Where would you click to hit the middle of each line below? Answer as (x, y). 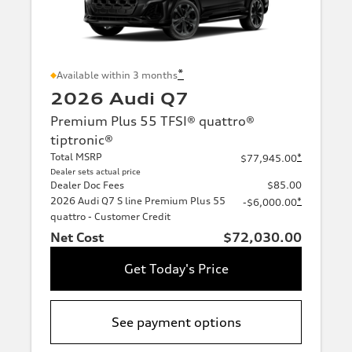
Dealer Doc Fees (87, 185)
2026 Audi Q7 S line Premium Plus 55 (138, 201)
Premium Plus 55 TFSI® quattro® (152, 121)
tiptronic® (82, 140)
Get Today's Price (176, 269)
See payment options (176, 323)
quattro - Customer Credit (110, 217)
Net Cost (77, 238)
